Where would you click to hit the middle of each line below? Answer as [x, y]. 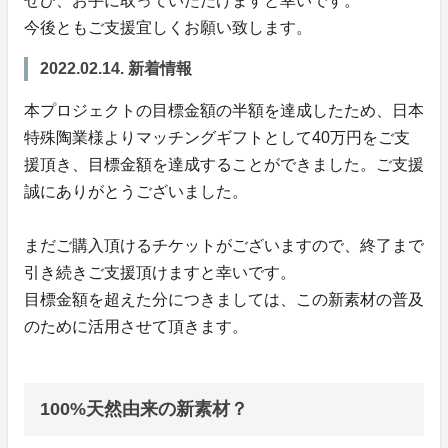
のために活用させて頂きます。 [136, 326]
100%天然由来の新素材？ [144, 408]
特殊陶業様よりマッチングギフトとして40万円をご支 [217, 137]
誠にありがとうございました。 [136, 191]
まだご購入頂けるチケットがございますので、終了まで [224, 245]
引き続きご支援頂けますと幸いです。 [160, 272]
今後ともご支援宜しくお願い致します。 [168, 27]
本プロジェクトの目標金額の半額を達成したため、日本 [224, 110]
